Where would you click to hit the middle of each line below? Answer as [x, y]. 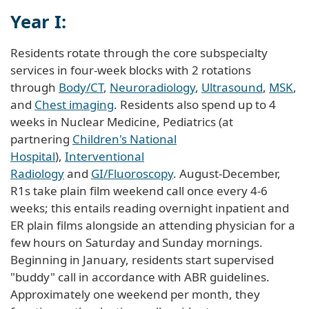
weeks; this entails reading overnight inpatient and [150, 208]
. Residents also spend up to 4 [195, 104]
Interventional [104, 156]
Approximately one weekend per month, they [135, 294]
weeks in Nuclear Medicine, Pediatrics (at [122, 121]
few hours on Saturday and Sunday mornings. [137, 242]
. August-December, [227, 173]
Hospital [33, 156]
